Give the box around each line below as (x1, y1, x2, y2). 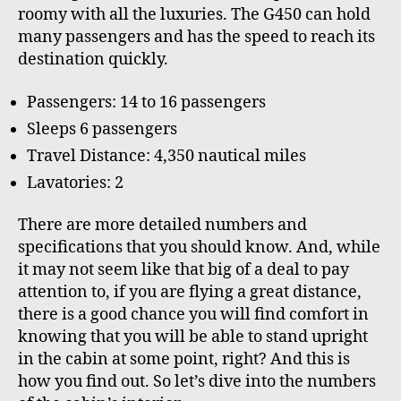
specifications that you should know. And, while (18, 237, 380, 259)
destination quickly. (18, 49, 172, 71)
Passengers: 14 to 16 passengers (27, 91, 266, 113)
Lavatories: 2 (27, 172, 124, 193)
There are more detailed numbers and (18, 215, 307, 236)
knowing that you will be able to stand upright (18, 327, 368, 348)
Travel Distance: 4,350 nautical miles (27, 145, 306, 166)
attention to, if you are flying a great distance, (18, 282, 362, 303)
